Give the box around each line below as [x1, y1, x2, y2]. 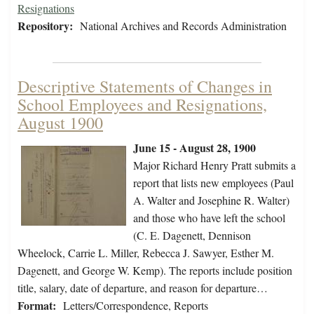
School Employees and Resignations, [18, 93, 267, 116]
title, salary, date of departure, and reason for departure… [18, 280, 268, 296]
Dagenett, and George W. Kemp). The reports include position [18, 263, 292, 278]
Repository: [18, 18, 73, 34]
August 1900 [18, 111, 103, 135]
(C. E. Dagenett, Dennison [133, 228, 251, 243]
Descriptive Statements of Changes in [18, 75, 272, 98]
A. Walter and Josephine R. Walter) [133, 193, 289, 208]
